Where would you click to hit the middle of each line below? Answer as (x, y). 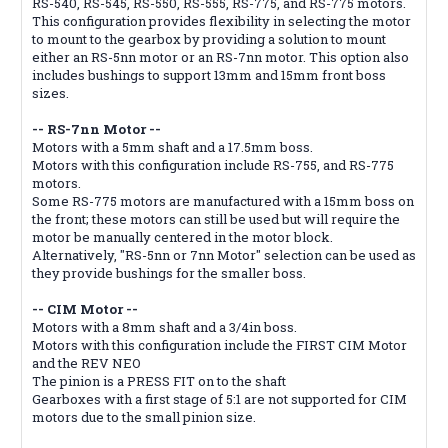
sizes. (50, 92)
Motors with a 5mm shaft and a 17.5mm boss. (172, 146)
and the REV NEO (86, 362)
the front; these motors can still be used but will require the (216, 218)
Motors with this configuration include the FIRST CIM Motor (219, 344)
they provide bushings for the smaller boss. (169, 272)
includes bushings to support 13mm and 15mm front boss (209, 74)
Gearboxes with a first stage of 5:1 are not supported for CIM (219, 398)
